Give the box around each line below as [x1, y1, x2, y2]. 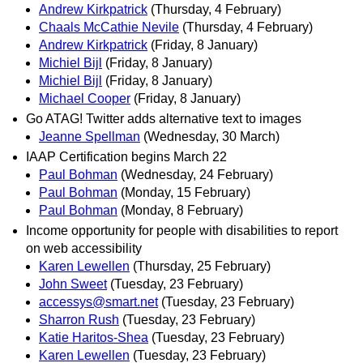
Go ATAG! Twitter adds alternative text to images [26, 111, 301, 126]
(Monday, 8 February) [121, 203, 243, 218]
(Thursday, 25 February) [133, 259, 271, 274]
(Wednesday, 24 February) [121, 168, 273, 182]
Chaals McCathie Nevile [39, 19, 179, 34]
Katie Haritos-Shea [39, 331, 148, 345]
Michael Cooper [39, 91, 130, 105]
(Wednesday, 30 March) [143, 129, 280, 143]
